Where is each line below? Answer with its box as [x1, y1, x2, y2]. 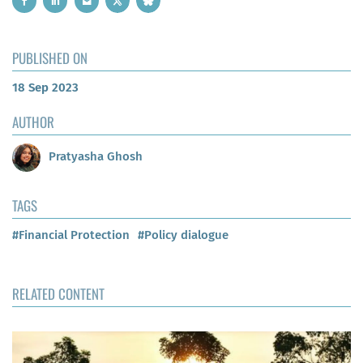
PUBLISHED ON [12, 47, 88, 68]
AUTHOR [12, 111, 54, 132]
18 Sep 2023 [12, 79, 79, 95]
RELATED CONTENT [12, 283, 105, 304]
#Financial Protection [12, 227, 130, 242]
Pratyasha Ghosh [49, 149, 143, 164]
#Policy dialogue [138, 227, 228, 242]
